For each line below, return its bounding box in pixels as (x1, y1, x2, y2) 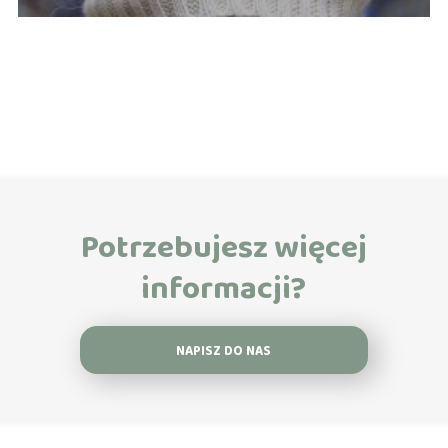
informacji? (141, 263, 307, 315)
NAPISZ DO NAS (176, 340, 272, 362)
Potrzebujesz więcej (80, 222, 367, 274)
